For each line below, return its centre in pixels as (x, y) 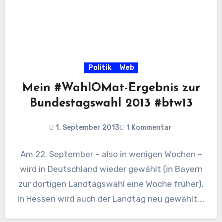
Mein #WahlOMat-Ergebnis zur (111, 88)
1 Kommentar (149, 128)
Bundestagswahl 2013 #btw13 (111, 104)
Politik (100, 68)
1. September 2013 (87, 128)
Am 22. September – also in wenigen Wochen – (111, 154)
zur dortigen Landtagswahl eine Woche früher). (111, 184)
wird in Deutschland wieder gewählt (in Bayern (111, 169)
